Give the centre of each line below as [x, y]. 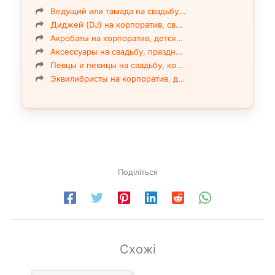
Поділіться [137, 172]
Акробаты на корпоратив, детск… [117, 38]
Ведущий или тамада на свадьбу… [118, 11]
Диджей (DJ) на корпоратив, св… [116, 24]
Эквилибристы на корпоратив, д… [118, 78]
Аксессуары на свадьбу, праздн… [116, 51]
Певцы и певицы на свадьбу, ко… [117, 65]
